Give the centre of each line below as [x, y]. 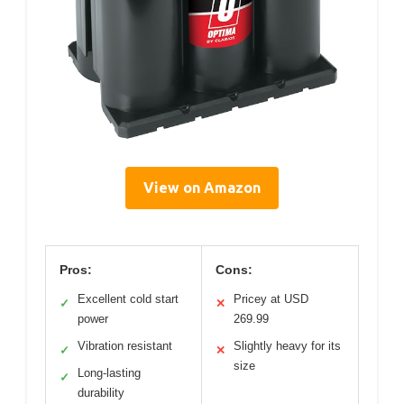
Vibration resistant [125, 346]
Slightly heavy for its [287, 346]
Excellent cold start [128, 299]
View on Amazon [202, 188]
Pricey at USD [271, 299]
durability [101, 393]
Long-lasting [109, 373]
